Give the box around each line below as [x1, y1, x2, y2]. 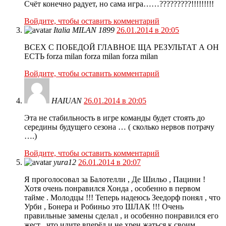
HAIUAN [51, 96, 82, 105]
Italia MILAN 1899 [53, 26, 115, 35]
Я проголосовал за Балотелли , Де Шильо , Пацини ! [24, 175, 205, 184]
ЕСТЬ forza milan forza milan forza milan [24, 52, 158, 61]
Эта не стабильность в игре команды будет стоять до [24, 114, 205, 123]
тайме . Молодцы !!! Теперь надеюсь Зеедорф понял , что [24, 193, 220, 202]
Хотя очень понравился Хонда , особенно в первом [24, 184, 200, 193]
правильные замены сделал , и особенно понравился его [24, 211, 218, 220]
